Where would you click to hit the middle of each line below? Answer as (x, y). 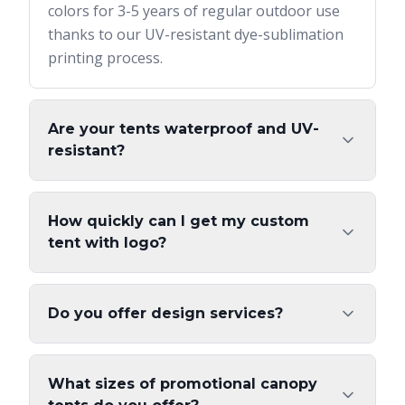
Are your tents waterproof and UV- (184, 129)
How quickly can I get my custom (179, 221)
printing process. (105, 58)
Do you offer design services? (165, 313)
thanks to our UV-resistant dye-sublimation (196, 34)
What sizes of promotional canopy (183, 384)
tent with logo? (107, 243)
